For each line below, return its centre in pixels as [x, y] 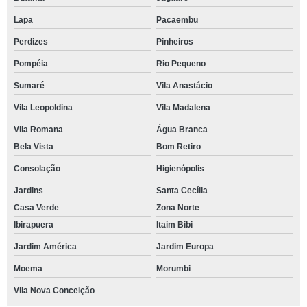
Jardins [28, 191]
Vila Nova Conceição [54, 291]
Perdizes [31, 42]
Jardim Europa [185, 247]
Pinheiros [174, 42]
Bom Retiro [178, 147]
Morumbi [173, 269]
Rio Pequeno [181, 64]
